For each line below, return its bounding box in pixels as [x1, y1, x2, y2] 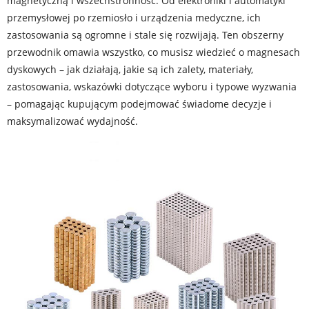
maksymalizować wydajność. [7, 114, 138, 128]
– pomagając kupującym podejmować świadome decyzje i [7, 97, 272, 110]
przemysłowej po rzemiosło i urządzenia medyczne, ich [7, 11, 261, 24]
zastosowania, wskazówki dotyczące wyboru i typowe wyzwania [7, 80, 297, 93]
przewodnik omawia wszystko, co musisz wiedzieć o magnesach [7, 46, 300, 59]
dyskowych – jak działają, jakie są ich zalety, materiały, [7, 63, 253, 76]
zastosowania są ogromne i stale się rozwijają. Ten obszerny [7, 28, 283, 41]
